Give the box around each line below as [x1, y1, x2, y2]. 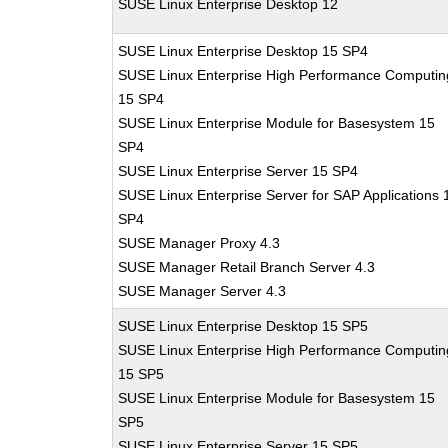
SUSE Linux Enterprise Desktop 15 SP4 [118, 43, 369, 59]
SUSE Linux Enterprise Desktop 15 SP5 [118, 318, 369, 334]
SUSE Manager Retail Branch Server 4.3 [118, 259, 376, 275]
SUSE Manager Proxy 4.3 [118, 235, 281, 251]
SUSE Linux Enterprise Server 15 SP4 [118, 163, 359, 179]
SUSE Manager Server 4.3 [118, 283, 287, 299]
